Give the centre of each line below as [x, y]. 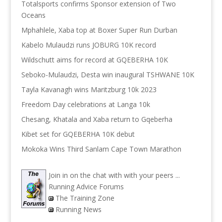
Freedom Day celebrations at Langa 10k [85, 105]
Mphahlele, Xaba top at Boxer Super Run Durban [99, 30]
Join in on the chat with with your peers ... [114, 175]
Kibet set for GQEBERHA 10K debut [78, 134]
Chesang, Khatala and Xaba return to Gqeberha [97, 119]
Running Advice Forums [86, 187]
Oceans [33, 15]
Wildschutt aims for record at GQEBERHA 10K [94, 60]
